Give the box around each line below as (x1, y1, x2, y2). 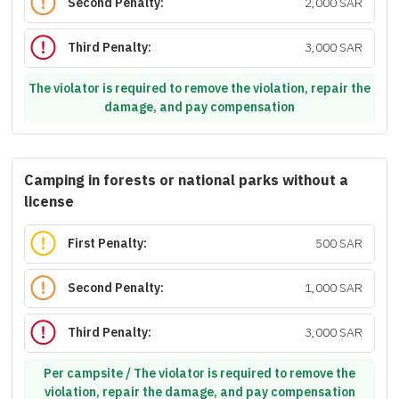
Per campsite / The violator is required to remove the (44, 363, 355, 383)
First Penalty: (68, 234, 148, 254)
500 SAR (314, 234, 362, 254)
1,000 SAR (304, 279, 362, 298)
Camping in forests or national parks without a (24, 170, 348, 191)
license (24, 191, 74, 213)
